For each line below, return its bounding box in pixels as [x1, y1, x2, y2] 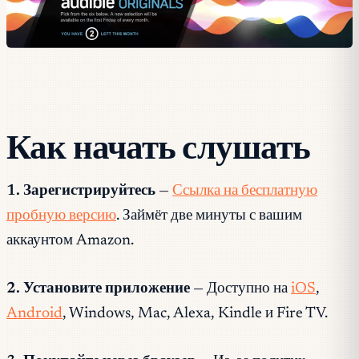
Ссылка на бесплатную [172, 184, 317, 200]
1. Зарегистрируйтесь [6, 184, 155, 200]
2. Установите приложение [6, 281, 190, 297]
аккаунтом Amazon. [6, 233, 134, 249]
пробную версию [6, 208, 116, 224]
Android [6, 306, 63, 322]
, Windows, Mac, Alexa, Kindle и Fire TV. [63, 306, 328, 322]
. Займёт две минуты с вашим [116, 208, 302, 224]
